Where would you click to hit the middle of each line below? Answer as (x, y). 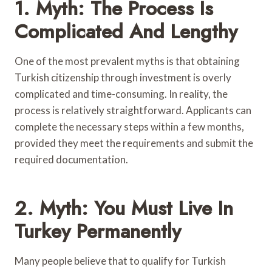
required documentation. (71, 159)
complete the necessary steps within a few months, (129, 126)
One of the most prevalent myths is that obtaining (127, 61)
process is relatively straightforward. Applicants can (133, 110)
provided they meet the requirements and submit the (134, 143)
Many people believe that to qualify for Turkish (120, 260)
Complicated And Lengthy (126, 31)
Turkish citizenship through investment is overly (123, 77)
